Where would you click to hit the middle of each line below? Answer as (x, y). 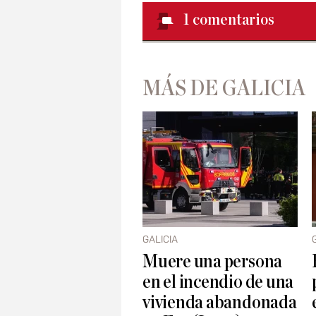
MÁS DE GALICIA (224, 89)
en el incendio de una (218, 282)
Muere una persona (213, 262)
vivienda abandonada (220, 303)
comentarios (233, 20)
